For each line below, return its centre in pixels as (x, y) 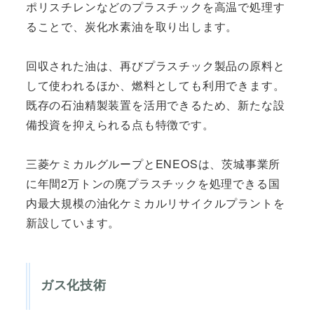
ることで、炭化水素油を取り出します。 (132, 26)
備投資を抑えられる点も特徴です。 (120, 124)
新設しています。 (73, 222)
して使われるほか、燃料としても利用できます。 (155, 85)
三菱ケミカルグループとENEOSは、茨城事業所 (153, 163)
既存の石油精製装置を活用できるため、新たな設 (155, 104)
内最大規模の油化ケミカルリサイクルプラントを (155, 203)
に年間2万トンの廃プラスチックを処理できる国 (153, 183)
